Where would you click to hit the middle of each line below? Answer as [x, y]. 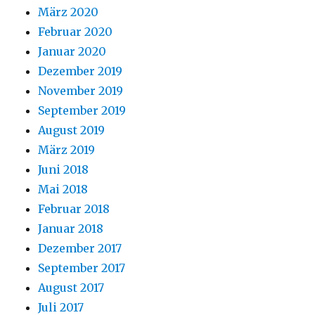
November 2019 [81, 90]
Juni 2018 [64, 169]
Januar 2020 [72, 51]
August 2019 [72, 130]
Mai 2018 [63, 189]
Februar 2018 [74, 208]
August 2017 [71, 287]
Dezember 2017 [80, 248]
